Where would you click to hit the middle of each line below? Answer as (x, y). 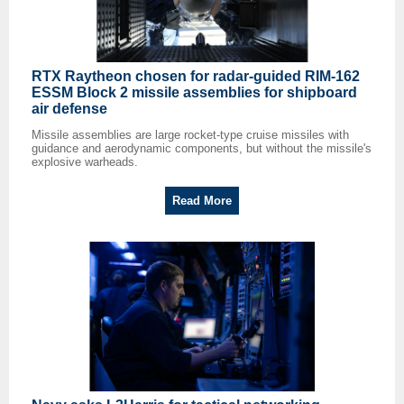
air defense (69, 109)
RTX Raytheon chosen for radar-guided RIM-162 (196, 77)
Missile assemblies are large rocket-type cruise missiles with (190, 135)
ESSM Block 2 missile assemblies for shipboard (194, 93)
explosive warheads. (85, 162)
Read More (202, 201)
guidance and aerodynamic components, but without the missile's (202, 149)
